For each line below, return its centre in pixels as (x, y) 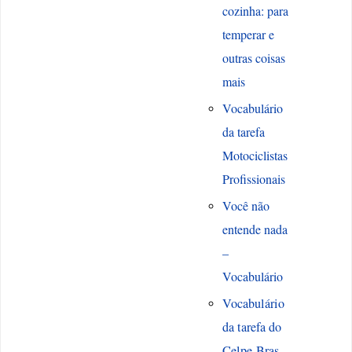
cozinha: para (255, 11)
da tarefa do (251, 327)
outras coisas (253, 58)
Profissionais (253, 179)
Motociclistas (255, 156)
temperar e (248, 35)
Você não (246, 206)
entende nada (255, 229)
